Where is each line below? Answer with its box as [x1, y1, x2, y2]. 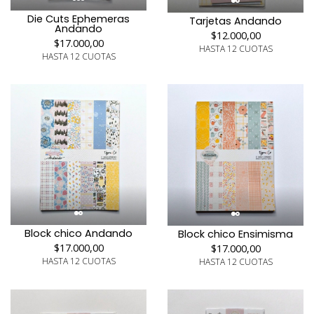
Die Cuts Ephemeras [27, 11, 130, 26]
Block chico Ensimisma [178, 227, 293, 242]
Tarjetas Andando [189, 14, 282, 29]
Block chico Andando [25, 226, 132, 240]
